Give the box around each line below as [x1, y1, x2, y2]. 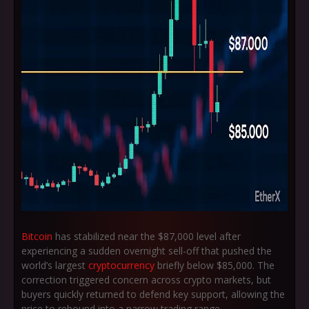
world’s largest [21, 259, 88, 272]
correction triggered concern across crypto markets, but [21, 273, 271, 286]
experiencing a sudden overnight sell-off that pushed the [21, 244, 272, 257]
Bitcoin [21, 230, 52, 243]
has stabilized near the [52, 230, 158, 243]
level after [194, 230, 241, 243]
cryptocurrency [88, 259, 154, 272]
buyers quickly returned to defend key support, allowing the [21, 288, 285, 301]
